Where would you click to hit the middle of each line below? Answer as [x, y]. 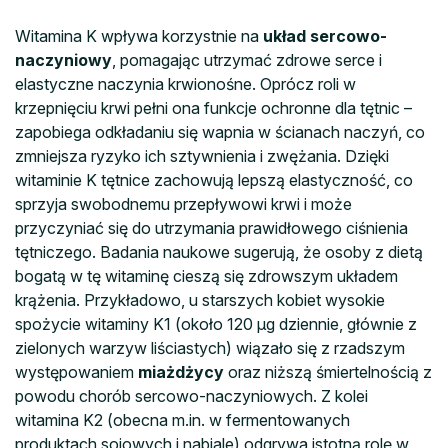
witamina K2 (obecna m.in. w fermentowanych [182, 419]
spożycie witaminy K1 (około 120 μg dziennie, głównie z [216, 323]
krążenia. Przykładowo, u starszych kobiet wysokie [200, 299]
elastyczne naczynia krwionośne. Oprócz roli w [185, 83]
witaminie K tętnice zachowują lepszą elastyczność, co [214, 179]
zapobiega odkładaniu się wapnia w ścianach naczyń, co [220, 131]
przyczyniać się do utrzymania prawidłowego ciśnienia [211, 227]
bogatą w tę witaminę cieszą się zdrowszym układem [206, 275]
